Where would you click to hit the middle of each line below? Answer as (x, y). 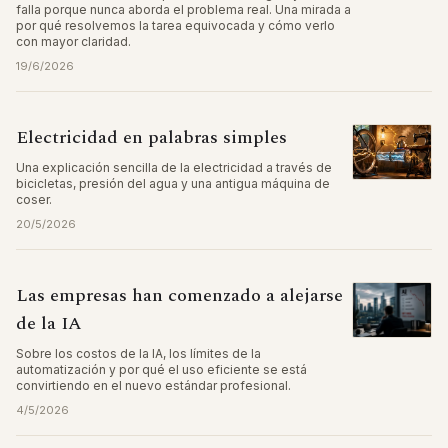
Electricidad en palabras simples (151, 137)
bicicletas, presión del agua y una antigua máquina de (173, 183)
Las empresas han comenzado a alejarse (179, 295)
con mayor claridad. (73, 41)
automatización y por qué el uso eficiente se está (161, 369)
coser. (34, 199)
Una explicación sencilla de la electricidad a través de (174, 167)
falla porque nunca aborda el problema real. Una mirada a (183, 9)
